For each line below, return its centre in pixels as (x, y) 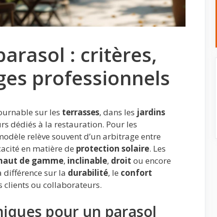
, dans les (118, 112)
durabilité (88, 172)
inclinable (87, 160)
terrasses (81, 112)
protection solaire (113, 148)
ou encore (151, 160)
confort (136, 172)
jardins (151, 112)
